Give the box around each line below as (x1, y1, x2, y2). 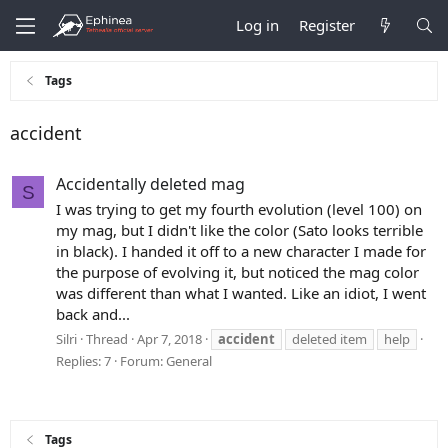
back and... (56, 304, 130, 325)
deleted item (292, 329, 367, 348)
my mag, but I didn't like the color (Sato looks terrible (56, 220, 423, 241)
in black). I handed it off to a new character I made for (56, 241, 426, 262)
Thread (86, 329, 128, 348)
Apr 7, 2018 (137, 329, 202, 348)
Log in (236, 15, 280, 35)
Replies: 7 (56, 351, 111, 370)
